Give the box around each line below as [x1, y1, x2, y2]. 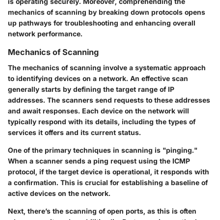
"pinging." [163, 145, 197, 154]
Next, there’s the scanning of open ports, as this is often [8, 206, 196, 215]
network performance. [8, 29, 82, 38]
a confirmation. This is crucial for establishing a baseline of [8, 178, 208, 187]
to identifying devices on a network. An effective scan [8, 74, 188, 82]
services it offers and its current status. [8, 128, 141, 137]
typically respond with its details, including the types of [8, 117, 195, 126]
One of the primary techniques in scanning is [8, 145, 163, 154]
